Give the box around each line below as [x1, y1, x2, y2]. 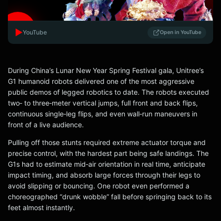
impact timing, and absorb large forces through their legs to [8, 170, 200, 179]
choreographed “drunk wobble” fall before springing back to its [8, 192, 212, 201]
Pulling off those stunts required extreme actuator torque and [8, 138, 206, 147]
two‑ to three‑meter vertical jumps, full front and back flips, [8, 98, 198, 107]
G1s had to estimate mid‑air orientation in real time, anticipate [8, 159, 205, 168]
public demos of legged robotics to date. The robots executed [8, 87, 209, 96]
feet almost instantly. [8, 203, 75, 212]
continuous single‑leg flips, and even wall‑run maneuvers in [8, 109, 197, 118]
